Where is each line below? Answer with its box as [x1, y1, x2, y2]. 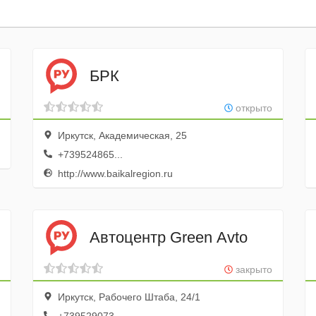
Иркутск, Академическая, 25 [54, 130, 187, 141]
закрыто [233, 264, 273, 275]
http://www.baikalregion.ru [54, 168, 173, 179]
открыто [233, 102, 273, 114]
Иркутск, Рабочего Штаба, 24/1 [54, 291, 200, 303]
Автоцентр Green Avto [89, 228, 248, 246]
